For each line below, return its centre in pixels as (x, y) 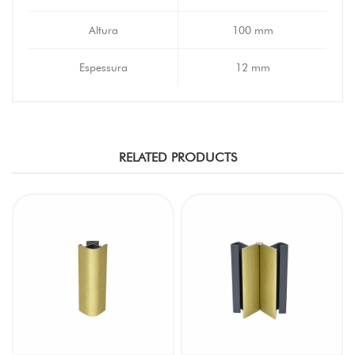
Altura (103, 30)
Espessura (103, 67)
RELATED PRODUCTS (177, 157)
